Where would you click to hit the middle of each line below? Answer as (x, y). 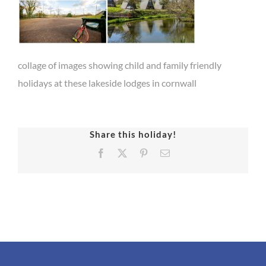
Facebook (123, 152)
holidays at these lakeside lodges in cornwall (107, 83)
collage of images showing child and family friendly (120, 65)
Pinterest (164, 152)
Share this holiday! (133, 134)
